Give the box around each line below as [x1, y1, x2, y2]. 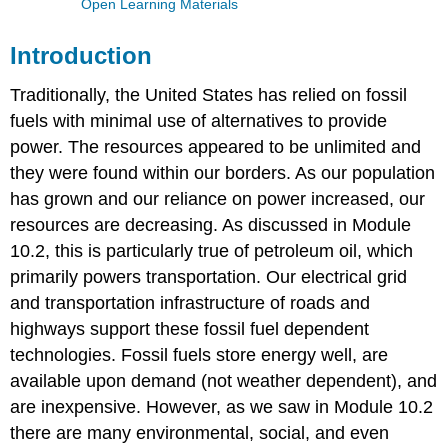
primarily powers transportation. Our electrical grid [10, 267, 408, 288]
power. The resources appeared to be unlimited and [10, 137, 422, 158]
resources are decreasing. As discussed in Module [10, 215, 412, 236]
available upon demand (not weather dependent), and [10, 371, 438, 392]
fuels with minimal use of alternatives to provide [10, 111, 388, 132]
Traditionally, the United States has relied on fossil [10, 85, 408, 106]
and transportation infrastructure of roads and [10, 293, 371, 314]
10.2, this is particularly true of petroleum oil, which [10, 241, 414, 262]
